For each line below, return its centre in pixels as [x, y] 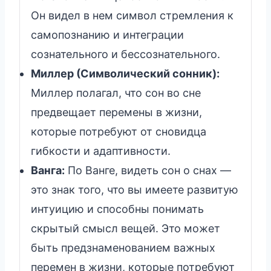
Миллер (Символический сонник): [125, 73]
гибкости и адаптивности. [101, 151]
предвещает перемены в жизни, [116, 112]
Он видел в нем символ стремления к [132, 15]
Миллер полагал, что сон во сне [116, 93]
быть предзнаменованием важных [123, 247]
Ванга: [48, 170]
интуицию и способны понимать [117, 209]
